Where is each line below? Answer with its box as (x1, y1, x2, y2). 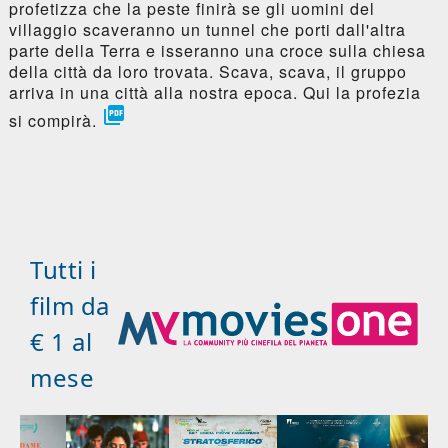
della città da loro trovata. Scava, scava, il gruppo (8, 59, 407, 83)
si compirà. (8, 108, 102, 132)
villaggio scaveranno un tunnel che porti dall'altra (8, 17, 406, 41)
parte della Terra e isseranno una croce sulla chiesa (8, 38, 426, 62)
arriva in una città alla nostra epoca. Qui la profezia (8, 80, 421, 104)
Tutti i (30, 252, 97, 286)
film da (30, 288, 110, 322)
